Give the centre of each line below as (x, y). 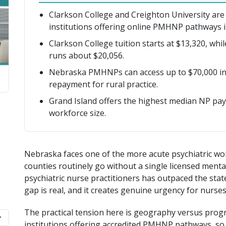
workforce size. (77, 113)
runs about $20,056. (87, 55)
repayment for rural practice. (103, 84)
